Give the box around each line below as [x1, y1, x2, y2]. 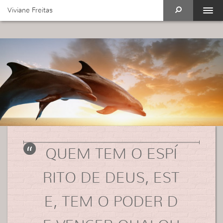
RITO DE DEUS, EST [43, 170, 180, 186]
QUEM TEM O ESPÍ [45, 146, 178, 162]
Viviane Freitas [7, 7, 53, 14]
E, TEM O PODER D [44, 194, 179, 210]
